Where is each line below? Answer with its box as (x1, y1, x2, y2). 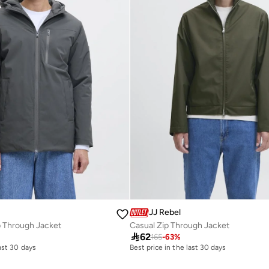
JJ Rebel (148, 207, 181, 218)
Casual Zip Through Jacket (129, 220, 229, 231)
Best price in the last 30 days (129, 243, 226, 252)
